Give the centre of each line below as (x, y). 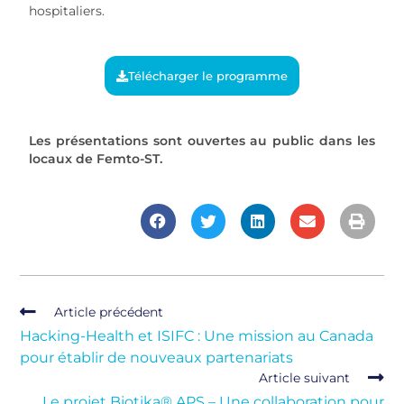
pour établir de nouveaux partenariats (157, 357)
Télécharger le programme (208, 76)
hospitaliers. (67, 11)
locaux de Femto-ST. (96, 159)
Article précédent (109, 312)
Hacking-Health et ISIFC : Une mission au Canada (197, 335)
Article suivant (304, 377)
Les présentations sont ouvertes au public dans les (202, 141)
